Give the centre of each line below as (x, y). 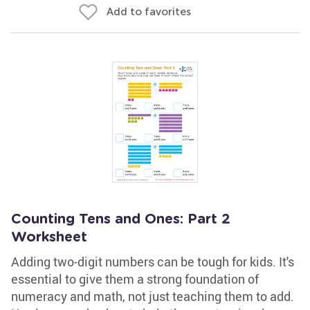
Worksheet (49, 237)
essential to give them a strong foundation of (135, 279)
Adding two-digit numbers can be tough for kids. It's (153, 262)
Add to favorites (149, 11)
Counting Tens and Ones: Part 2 (121, 219)
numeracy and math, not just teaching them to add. (153, 296)
